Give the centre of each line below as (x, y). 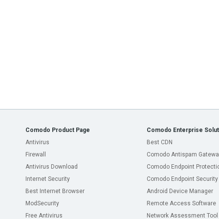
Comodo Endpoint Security (182, 179)
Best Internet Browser (55, 191)
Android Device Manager (180, 191)
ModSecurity (42, 203)
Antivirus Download (52, 167)
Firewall (36, 154)
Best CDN (160, 142)
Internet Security (48, 179)
